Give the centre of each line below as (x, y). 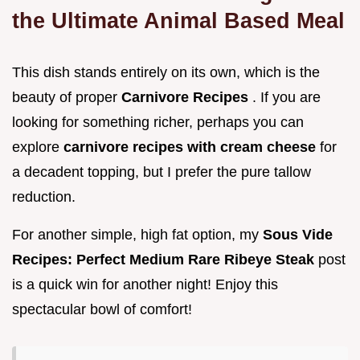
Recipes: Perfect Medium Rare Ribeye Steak (165, 260)
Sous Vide (298, 235)
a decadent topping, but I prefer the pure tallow (162, 172)
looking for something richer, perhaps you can (158, 123)
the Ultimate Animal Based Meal (178, 21)
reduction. (44, 197)
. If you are (286, 98)
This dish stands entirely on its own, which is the (166, 73)
